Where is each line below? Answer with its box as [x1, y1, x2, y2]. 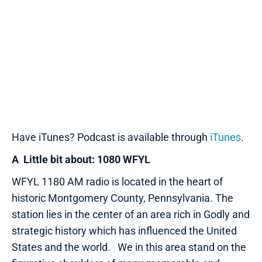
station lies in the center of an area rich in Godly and [12, 208, 250, 220]
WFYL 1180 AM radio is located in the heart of [12, 175, 223, 188]
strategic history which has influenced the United [12, 224, 237, 237]
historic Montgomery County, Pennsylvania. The [12, 191, 233, 204]
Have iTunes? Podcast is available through [12, 130, 210, 143]
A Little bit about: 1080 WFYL [12, 153, 153, 166]
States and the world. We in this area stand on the [12, 240, 246, 253]
